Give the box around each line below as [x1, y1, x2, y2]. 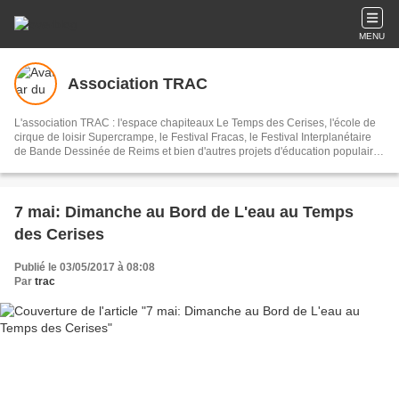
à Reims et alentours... [14, 159, 122, 172]
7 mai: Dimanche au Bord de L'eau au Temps [14, 203, 354, 221]
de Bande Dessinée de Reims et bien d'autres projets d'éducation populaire [14, 145, 379, 158]
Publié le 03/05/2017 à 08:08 [14, 261, 155, 273]
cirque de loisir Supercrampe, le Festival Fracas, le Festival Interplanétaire [14, 131, 371, 143]
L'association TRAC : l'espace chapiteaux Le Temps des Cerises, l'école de [14, 117, 118, 129]
